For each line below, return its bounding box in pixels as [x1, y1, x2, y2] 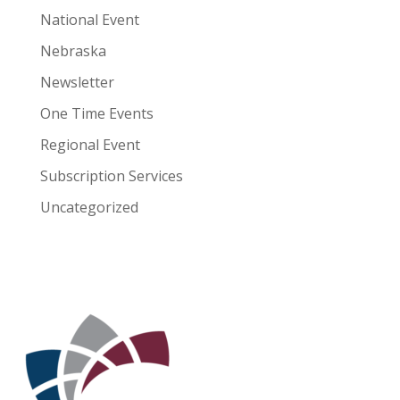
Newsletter [39, 72, 114, 93]
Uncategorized [39, 197, 138, 218]
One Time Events [39, 104, 154, 124]
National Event [39, 10, 139, 30]
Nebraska [39, 41, 106, 62]
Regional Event [39, 135, 140, 155]
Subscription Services [39, 166, 183, 187]
